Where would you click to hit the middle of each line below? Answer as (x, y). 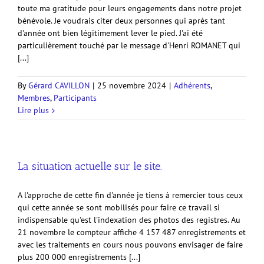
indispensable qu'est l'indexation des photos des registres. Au (129, 220)
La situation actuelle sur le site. (90, 166)
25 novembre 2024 (132, 85)
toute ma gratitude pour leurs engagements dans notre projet (130, 8)
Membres (34, 98)
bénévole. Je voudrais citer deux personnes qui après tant (121, 21)
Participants (75, 98)
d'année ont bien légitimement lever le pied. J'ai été (110, 33)
